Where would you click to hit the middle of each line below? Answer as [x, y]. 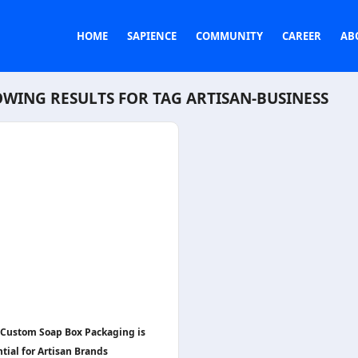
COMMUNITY [229, 36]
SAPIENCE [152, 36]
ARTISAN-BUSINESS [257, 98]
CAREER [302, 36]
